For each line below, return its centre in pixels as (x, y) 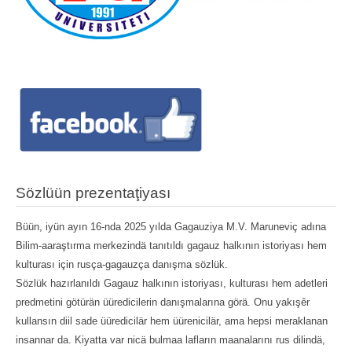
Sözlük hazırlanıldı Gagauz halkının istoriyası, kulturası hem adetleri (172, 283)
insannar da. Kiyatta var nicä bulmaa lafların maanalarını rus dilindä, (170, 339)
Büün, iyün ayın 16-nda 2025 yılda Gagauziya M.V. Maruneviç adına (171, 226)
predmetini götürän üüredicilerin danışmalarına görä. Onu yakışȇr (163, 302)
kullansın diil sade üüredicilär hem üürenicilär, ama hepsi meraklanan (172, 321)
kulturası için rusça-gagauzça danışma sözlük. (122, 264)
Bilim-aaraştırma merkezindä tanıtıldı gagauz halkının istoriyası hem (171, 245)
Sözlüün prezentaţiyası (93, 192)
